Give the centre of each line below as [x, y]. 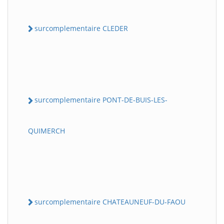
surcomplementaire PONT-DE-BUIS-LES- [101, 100]
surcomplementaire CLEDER [81, 28]
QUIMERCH [46, 130]
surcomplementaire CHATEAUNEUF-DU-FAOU [110, 201]
